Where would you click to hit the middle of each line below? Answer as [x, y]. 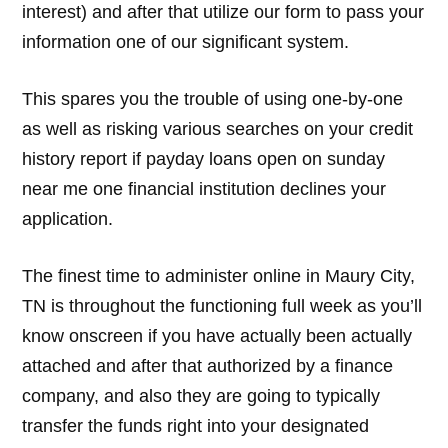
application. [68, 218]
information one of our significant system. [186, 42]
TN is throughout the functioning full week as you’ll [222, 305]
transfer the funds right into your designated [196, 425]
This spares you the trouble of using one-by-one [213, 98]
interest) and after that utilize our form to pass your [223, 12]
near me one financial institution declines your [204, 188]
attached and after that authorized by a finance [208, 365]
